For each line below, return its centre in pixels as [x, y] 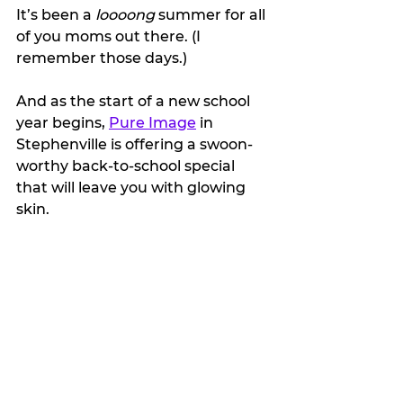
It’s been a [56, 14]
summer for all [214, 14]
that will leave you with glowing [133, 187]
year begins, [63, 122]
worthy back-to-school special [127, 166]
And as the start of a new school [135, 101]
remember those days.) [102, 58]
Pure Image [152, 122]
